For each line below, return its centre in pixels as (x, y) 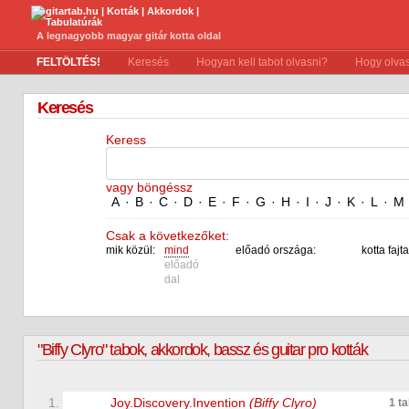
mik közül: (131, 250)
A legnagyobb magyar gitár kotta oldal (129, 36)
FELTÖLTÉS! (68, 62)
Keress (126, 140)
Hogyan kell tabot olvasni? (262, 62)
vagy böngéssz (149, 187)
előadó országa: (276, 250)
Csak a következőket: (168, 236)
